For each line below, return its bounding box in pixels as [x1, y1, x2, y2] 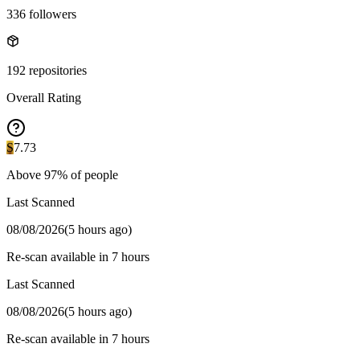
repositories [26, 63, 87, 77]
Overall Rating [6, 90, 81, 104]
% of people [57, 167, 118, 182]
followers [26, 6, 76, 21]
